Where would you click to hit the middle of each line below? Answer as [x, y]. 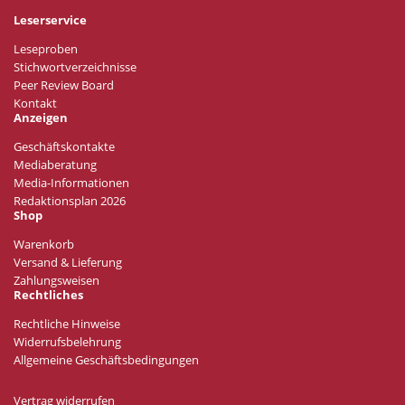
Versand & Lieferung [68, 263]
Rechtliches [48, 296]
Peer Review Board [64, 86]
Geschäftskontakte [64, 147]
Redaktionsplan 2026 [70, 202]
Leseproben [46, 50]
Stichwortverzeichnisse [75, 68]
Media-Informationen [71, 184]
